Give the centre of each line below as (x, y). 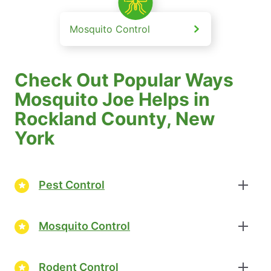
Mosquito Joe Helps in (112, 99)
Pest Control (72, 185)
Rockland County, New (115, 118)
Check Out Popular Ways (124, 80)
